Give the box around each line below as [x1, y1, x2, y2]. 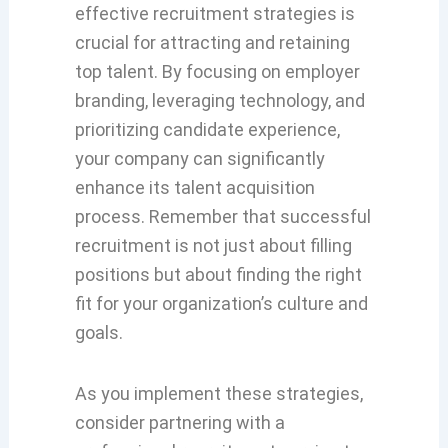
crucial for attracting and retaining [74, 32, 350, 54]
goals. [74, 322, 123, 344]
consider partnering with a [74, 411, 285, 433]
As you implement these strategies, [74, 382, 363, 404]
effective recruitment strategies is [74, 3, 355, 25]
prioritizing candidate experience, [74, 119, 340, 141]
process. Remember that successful [74, 206, 371, 228]
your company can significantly [74, 148, 325, 170]
